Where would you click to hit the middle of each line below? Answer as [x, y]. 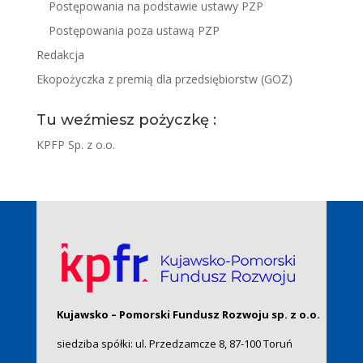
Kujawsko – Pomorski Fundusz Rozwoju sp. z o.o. [188, 314]
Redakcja [60, 55]
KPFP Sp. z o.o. [75, 145]
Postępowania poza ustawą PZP [134, 30]
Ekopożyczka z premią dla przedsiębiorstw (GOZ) [164, 79]
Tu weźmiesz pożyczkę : [126, 120]
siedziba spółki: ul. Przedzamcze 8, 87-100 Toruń [174, 344]
